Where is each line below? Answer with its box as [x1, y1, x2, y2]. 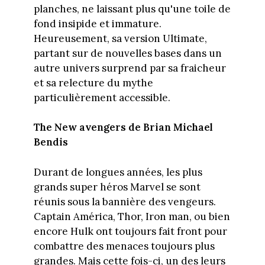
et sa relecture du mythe [33, 76, 153, 89]
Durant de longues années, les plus [33, 165, 202, 179]
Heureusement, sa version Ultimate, [33, 31, 207, 45]
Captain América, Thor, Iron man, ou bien [33, 209, 230, 223]
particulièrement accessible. [33, 91, 170, 104]
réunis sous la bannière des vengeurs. [33, 195, 216, 208]
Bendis [33, 135, 68, 149]
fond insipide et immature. [33, 17, 161, 30]
